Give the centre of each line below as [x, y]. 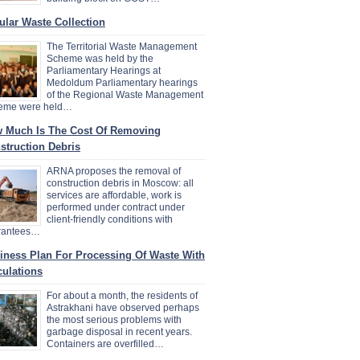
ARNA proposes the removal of [114, 171]
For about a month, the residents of [122, 296]
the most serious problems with [114, 320]
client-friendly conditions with [110, 219]
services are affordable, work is [114, 195]
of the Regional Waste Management [125, 95]
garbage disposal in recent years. [119, 332]
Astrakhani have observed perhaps [123, 308]
